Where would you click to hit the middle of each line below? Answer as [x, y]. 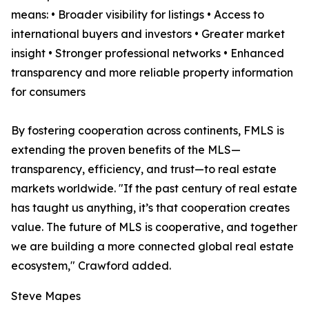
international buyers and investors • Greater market [148, 34]
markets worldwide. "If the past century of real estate [154, 189]
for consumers [48, 92]
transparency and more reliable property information [152, 73]
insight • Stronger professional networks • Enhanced [148, 53]
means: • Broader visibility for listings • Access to [138, 15]
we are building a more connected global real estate [152, 247]
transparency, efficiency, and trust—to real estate [144, 169]
